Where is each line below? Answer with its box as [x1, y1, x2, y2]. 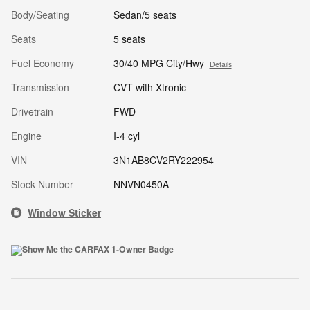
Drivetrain [11, 104, 53, 118]
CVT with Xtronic [113, 80, 186, 94]
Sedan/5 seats [113, 7, 176, 21]
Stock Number [11, 176, 73, 191]
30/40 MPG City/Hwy [113, 55, 204, 70]
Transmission [11, 80, 69, 94]
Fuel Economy [11, 55, 74, 70]
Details [209, 58, 232, 69]
